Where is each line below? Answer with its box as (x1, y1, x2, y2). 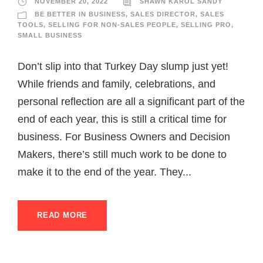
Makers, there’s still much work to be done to (18, 149, 227, 161)
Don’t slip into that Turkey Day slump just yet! (18, 60, 228, 73)
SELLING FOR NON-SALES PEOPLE (48, 21, 176, 29)
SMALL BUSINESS (18, 32, 82, 39)
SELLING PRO (181, 21, 231, 29)
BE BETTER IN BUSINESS (35, 11, 126, 18)
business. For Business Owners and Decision (18, 131, 230, 143)
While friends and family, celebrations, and (18, 78, 215, 90)
